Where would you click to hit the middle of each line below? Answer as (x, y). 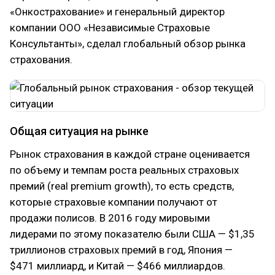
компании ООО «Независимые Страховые (110, 28)
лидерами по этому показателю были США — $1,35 (132, 234)
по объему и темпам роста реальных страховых (124, 170)
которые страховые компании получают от (114, 202)
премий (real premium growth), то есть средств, (122, 186)
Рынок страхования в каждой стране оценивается (130, 154)
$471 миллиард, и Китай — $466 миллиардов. (118, 266)
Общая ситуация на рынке (79, 131)
